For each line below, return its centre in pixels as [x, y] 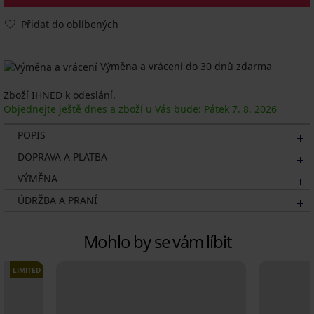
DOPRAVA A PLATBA [62, 157]
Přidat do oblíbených [70, 24]
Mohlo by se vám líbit [157, 242]
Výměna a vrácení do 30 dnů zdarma [185, 66]
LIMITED [26, 270]
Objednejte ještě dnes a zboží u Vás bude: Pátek [118, 109]
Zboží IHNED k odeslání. [60, 95]
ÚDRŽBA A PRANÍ [57, 200]
